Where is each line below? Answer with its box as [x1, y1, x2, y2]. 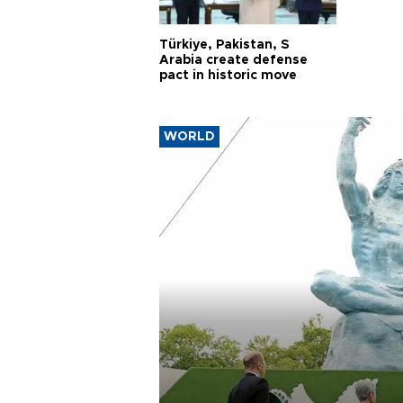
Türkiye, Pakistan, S [159, 38, 290, 51]
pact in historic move [159, 68, 297, 82]
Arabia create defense [159, 53, 308, 67]
